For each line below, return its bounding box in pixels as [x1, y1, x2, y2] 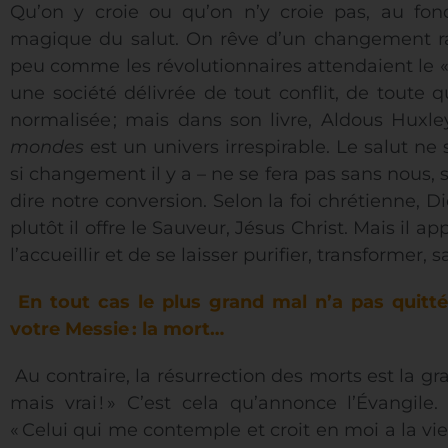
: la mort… [132, 318, 224, 341]
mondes [10, 136, 84, 159]
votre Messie [10, 318, 129, 341]
